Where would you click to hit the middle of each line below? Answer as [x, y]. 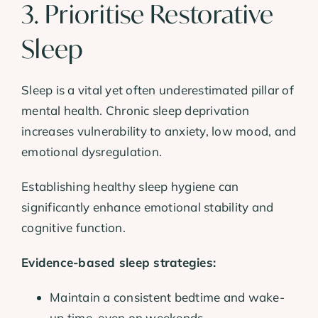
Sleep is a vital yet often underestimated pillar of [158, 89]
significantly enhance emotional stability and [148, 207]
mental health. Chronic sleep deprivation [136, 110]
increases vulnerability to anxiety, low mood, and [159, 131]
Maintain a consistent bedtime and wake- [167, 297]
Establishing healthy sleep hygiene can [130, 186]
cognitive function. [73, 227]
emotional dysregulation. [92, 151]
